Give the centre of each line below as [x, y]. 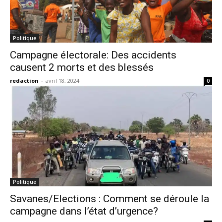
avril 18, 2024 [62, 81]
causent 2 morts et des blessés [82, 67]
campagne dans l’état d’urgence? [84, 211]
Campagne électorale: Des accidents [93, 55]
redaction [24, 81]
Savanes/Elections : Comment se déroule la [110, 199]
